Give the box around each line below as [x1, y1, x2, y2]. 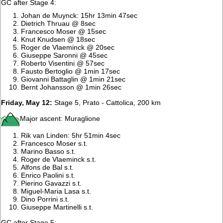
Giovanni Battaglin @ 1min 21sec [21, 75, 126, 83]
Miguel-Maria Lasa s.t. [21, 187, 92, 195]
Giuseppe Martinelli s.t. [21, 203, 94, 211]
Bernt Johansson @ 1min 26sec [21, 83, 122, 91]
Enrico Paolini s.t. [21, 171, 76, 179]
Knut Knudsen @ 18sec [21, 35, 96, 43]
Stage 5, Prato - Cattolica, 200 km [52, 98, 161, 107]
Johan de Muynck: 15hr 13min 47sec [21, 11, 138, 19]
